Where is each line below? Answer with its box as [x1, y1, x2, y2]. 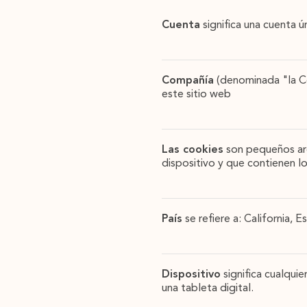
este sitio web [162, 89, 231, 100]
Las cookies [162, 145, 223, 156]
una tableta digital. [162, 283, 254, 294]
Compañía [162, 75, 214, 86]
